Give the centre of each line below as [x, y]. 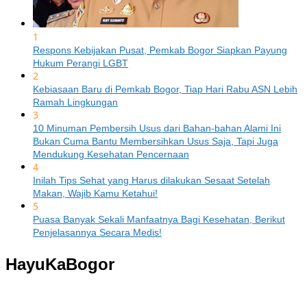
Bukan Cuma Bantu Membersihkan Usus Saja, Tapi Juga [156, 142]
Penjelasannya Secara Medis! [97, 233]
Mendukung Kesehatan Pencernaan [111, 155]
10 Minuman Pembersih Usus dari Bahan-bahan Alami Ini [157, 128]
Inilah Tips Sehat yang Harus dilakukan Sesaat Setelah [151, 181]
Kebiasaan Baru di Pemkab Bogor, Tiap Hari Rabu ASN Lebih [165, 89]
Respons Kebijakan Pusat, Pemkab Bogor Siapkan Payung [160, 50]
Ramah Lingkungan [75, 102]
